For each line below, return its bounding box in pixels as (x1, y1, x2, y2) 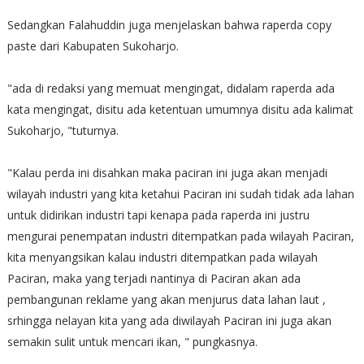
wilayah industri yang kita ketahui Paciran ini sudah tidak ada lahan (6, 185, 354, 201)
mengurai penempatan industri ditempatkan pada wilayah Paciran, (6, 227, 354, 244)
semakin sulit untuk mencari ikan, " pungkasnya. (6, 333, 258, 349)
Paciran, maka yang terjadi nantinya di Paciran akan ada (6, 270, 301, 286)
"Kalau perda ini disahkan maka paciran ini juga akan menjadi (6, 164, 327, 180)
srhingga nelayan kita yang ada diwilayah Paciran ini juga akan (6, 312, 331, 328)
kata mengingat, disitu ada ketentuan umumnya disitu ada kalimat (6, 101, 353, 117)
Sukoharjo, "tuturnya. (6, 122, 119, 138)
